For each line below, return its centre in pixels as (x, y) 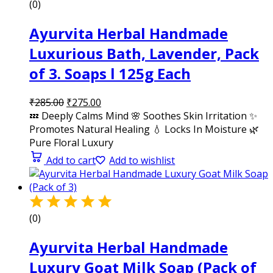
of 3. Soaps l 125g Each (110, 73)
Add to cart (71, 160)
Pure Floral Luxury (71, 142)
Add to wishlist (142, 160)
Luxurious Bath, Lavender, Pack (144, 53)
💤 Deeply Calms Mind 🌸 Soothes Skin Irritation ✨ (143, 115)
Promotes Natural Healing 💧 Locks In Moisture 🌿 (144, 129)
